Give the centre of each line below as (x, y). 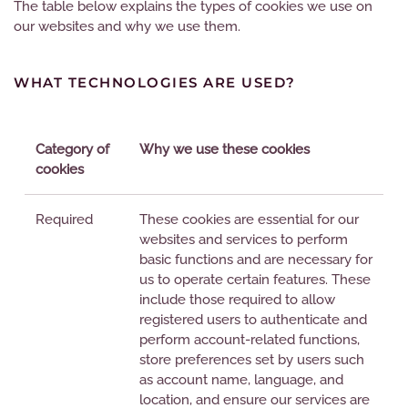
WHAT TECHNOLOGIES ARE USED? (155, 82)
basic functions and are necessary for (256, 260)
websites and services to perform (244, 240)
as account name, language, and (241, 380)
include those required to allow (237, 300)
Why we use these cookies (224, 149)
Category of (72, 149)
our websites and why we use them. (127, 26)
